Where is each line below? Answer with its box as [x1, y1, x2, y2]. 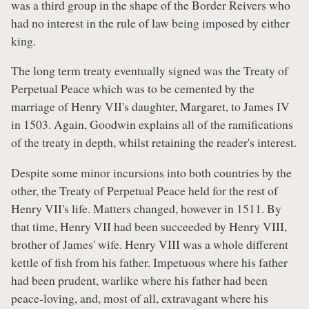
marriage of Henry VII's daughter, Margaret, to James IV [11, 98, 290, 115]
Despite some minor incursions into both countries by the [11, 164, 292, 181]
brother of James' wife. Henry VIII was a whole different [11, 236, 288, 252]
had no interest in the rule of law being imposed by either [11, 14, 290, 31]
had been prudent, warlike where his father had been [11, 272, 268, 288]
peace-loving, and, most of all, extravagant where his [11, 290, 268, 306]
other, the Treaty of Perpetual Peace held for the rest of [11, 182, 278, 199]
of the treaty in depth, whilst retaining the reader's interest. [11, 134, 297, 151]
